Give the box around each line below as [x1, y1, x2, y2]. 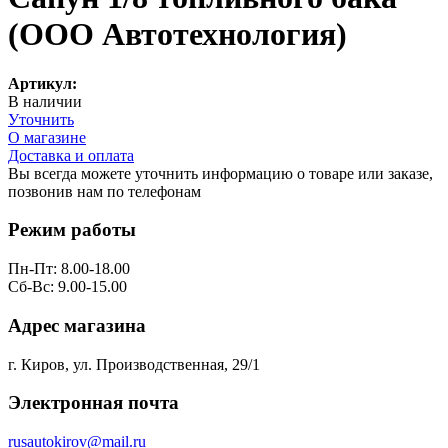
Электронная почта [8, 392, 179, 414]
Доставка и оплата [8, 146, 134, 164]
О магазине [8, 128, 86, 146]
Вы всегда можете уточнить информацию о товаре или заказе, [8, 164, 433, 182]
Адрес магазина [8, 314, 146, 336]
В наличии [8, 92, 82, 110]
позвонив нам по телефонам [8, 182, 205, 200]
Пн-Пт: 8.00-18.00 [8, 260, 130, 278]
